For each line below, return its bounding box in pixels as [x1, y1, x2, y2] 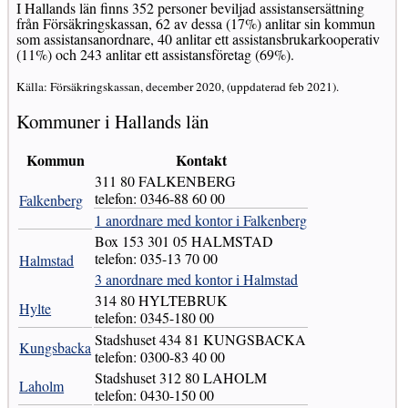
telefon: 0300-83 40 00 [95, 346, 226, 366]
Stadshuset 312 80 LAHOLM [95, 367, 268, 387]
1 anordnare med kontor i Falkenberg [95, 209, 308, 229]
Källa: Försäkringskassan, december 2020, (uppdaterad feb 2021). [16, 78, 340, 96]
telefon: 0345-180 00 [95, 307, 215, 327]
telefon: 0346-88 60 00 [95, 188, 226, 208]
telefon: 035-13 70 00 [95, 248, 219, 268]
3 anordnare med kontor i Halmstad [95, 269, 299, 289]
